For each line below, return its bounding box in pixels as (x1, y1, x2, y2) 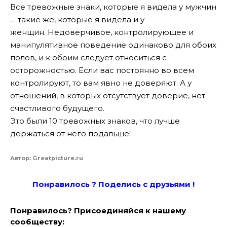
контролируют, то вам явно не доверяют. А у (10, 78, 192, 88)
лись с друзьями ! (121, 179, 195, 190)
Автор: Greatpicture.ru (10, 155, 83, 162)
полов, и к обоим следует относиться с (10, 52, 167, 62)
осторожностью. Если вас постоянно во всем (10, 65, 194, 75)
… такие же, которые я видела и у (10, 14, 144, 24)
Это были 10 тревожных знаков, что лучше (10, 116, 180, 126)
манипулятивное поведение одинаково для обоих (10, 40, 216, 50)
